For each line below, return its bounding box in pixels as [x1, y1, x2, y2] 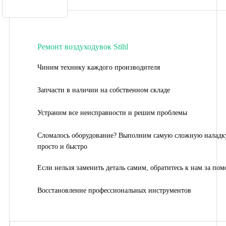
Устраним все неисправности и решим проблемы [37, 108, 187, 117]
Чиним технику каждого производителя [37, 63, 160, 71]
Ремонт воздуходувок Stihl [37, 42, 128, 51]
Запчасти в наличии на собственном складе [37, 86, 170, 94]
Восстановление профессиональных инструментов [37, 186, 191, 194]
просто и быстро [37, 142, 87, 150]
